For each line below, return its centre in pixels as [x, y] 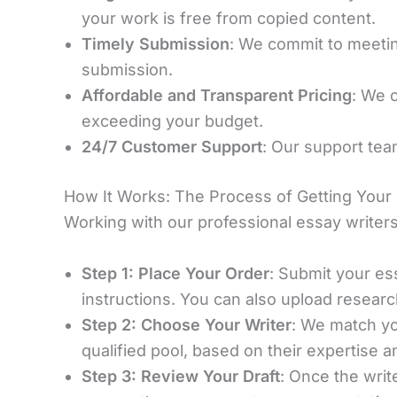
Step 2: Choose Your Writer [187, 324]
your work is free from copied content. [229, 18]
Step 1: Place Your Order [175, 273]
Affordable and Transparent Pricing [217, 95]
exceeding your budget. [172, 121]
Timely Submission [156, 43]
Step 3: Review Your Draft [181, 376]
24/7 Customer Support [172, 146]
